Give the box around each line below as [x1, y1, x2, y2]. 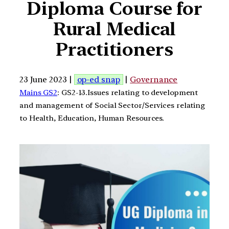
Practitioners [56, 38, 173, 61]
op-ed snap [77, 74, 120, 84]
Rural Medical [53, 18, 176, 40]
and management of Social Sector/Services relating [19, 100, 205, 110]
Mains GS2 [19, 87, 58, 97]
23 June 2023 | [19, 74, 74, 84]
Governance [130, 74, 178, 84]
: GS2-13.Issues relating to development [57, 87, 198, 97]
